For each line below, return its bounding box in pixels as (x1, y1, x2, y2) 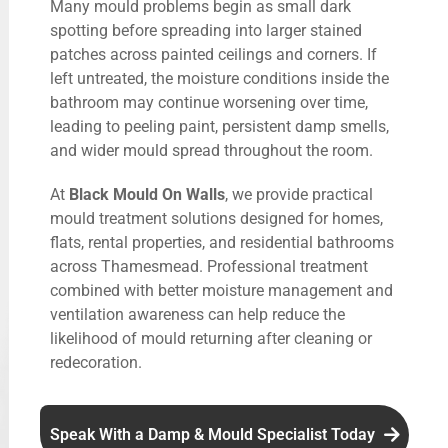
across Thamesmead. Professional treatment (50, 256, 368, 276)
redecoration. (50, 352, 142, 372)
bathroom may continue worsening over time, (50, 92, 368, 112)
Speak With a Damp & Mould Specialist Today (49, 424, 379, 444)
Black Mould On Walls (69, 184, 225, 204)
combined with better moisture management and (50, 280, 393, 300)
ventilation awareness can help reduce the (50, 304, 345, 324)
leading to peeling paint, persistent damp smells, (50, 116, 389, 136)
